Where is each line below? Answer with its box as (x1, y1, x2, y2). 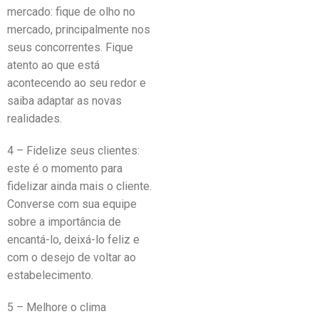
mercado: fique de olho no (7, 5, 135, 19)
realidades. (7, 112, 62, 125)
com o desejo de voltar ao (7, 251, 136, 264)
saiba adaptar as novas (7, 94, 122, 108)
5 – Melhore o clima (7, 300, 106, 314)
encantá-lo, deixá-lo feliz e (7, 233, 140, 246)
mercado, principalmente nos (7, 23, 150, 36)
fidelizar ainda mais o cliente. (7, 179, 152, 193)
